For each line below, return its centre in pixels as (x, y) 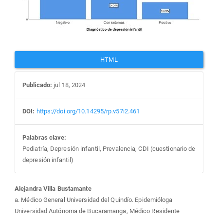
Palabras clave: (45, 137)
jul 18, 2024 (69, 85)
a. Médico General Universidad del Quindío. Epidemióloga (94, 200)
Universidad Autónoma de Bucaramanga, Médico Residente (97, 211)
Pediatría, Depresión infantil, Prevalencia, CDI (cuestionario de (109, 148)
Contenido (64, 194)
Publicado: (37, 85)
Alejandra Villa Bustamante (53, 188)
